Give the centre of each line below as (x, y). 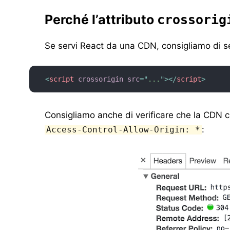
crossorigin (101, 79)
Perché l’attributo (101, 20)
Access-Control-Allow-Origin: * (123, 130)
